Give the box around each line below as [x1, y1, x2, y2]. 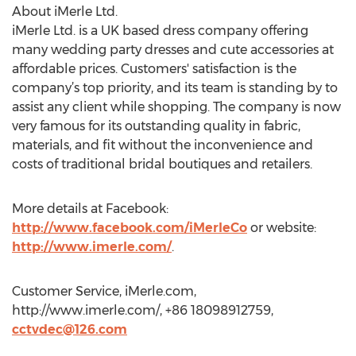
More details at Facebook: [12, 201, 168, 216]
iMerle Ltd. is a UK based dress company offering [12, 23, 308, 38]
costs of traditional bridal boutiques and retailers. [12, 157, 312, 172]
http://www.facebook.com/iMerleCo [12, 220, 247, 235]
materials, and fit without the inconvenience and [12, 137, 313, 153]
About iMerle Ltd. [12, 4, 118, 19]
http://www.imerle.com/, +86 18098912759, [12, 303, 273, 318]
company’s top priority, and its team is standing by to [12, 80, 338, 95]
